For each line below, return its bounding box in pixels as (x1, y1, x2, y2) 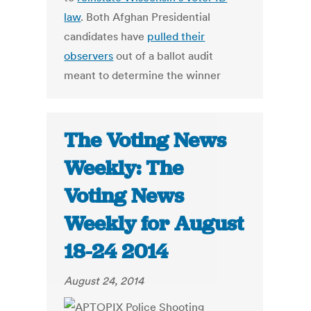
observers (64, 49, 114, 63)
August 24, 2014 (64, 274, 144, 288)
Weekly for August (64, 210, 244, 237)
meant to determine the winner (64, 68, 221, 83)
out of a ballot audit (113, 49, 214, 63)
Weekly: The (64, 155, 184, 182)
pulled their (147, 29, 205, 44)
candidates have (64, 29, 148, 44)
